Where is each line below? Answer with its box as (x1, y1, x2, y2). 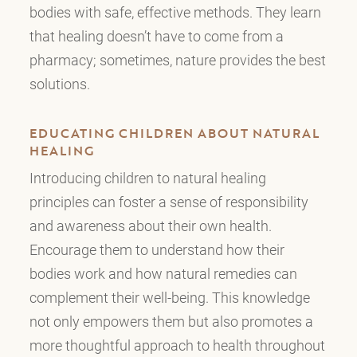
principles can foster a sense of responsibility (29, 192, 308, 212)
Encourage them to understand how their (29, 240, 284, 260)
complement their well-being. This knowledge (29, 288, 310, 308)
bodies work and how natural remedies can (29, 264, 297, 284)
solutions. (29, 73, 90, 93)
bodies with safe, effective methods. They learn (29, 2, 321, 22)
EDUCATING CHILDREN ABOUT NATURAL (29, 124, 320, 143)
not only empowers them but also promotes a (29, 312, 313, 331)
